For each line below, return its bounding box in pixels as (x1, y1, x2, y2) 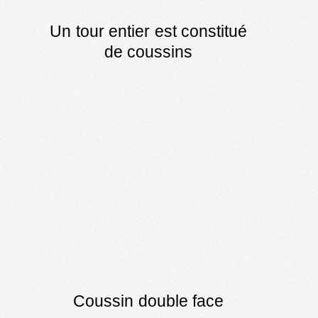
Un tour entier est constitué (50, 22, 247, 40)
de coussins (104, 43, 193, 61)
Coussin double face (73, 292, 224, 310)
